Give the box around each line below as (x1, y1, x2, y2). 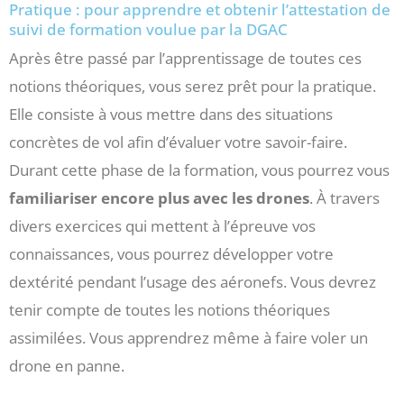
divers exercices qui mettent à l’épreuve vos (9, 216, 316, 237)
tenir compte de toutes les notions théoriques (9, 299, 330, 321)
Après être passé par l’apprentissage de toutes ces (9, 48, 362, 69)
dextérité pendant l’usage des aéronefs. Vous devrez (9, 271, 376, 293)
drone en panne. (9, 355, 124, 377)
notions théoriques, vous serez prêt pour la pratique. (9, 76, 376, 97)
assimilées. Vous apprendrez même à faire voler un (9, 327, 368, 349)
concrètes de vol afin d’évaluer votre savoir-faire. (9, 132, 347, 153)
